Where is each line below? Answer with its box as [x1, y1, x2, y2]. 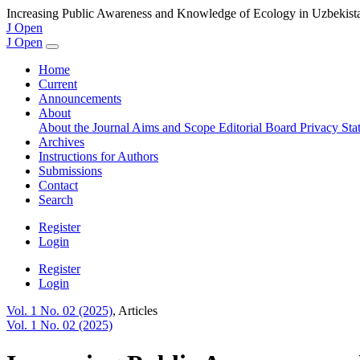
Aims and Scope [132, 121, 219, 134]
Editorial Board [219, 121, 300, 134]
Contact [39, 178, 78, 192]
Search [39, 193, 73, 207]
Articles [118, 304, 157, 317]
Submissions [39, 164, 102, 178]
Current [39, 77, 77, 91]
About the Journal [39, 121, 132, 134]
